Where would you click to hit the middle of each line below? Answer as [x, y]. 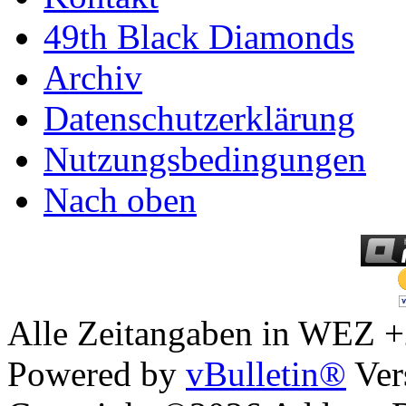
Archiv [93, 77]
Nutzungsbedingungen [205, 159]
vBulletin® [266, 373]
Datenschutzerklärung [199, 118]
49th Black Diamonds [199, 36]
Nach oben [120, 199]
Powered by [97, 373]
